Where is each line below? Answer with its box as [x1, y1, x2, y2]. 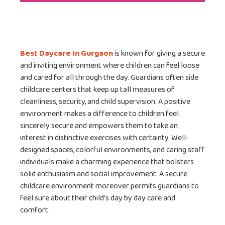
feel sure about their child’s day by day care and [20, 192, 175, 205]
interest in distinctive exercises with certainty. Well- [20, 132, 189, 145]
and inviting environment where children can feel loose [20, 59, 199, 72]
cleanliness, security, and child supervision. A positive [20, 95, 190, 108]
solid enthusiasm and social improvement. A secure [20, 168, 187, 181]
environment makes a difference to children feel [20, 107, 179, 121]
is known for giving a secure [113, 47, 205, 60]
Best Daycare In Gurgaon [20, 47, 113, 60]
